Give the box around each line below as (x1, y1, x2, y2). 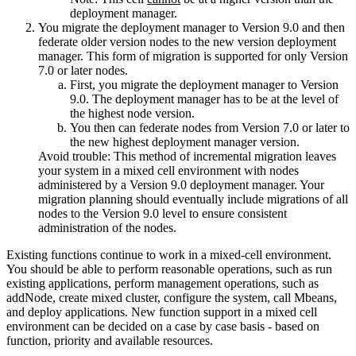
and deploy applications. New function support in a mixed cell (6, 304, 317, 319)
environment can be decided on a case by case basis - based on (6, 319, 319, 333)
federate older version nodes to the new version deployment (38, 34, 336, 48)
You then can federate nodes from (70, 120, 242, 134)
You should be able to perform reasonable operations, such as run (6, 261, 332, 276)
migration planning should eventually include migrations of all (38, 192, 348, 206)
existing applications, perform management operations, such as (6, 276, 319, 290)
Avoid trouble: (38, 149, 110, 163)
